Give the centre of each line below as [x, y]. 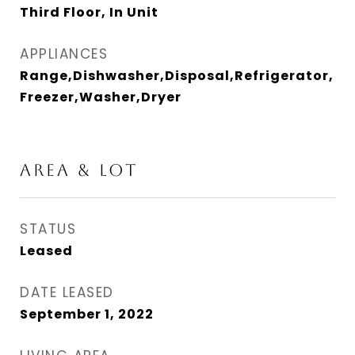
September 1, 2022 [87, 314]
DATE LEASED [67, 292]
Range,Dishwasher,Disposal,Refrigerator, [177, 76]
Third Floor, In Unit [89, 12]
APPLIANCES [64, 54]
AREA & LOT [79, 170]
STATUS [48, 229]
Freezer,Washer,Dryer [101, 97]
